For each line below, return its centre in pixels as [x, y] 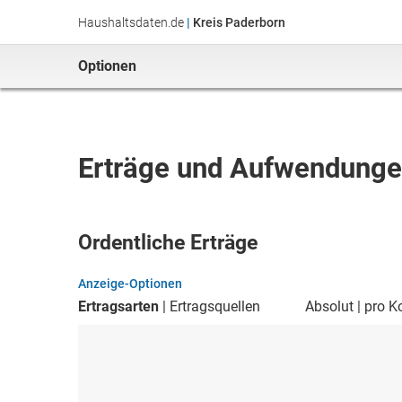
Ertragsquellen [215, 306]
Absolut [329, 306]
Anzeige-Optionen [130, 284]
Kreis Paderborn [239, 22]
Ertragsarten [118, 306]
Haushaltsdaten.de [131, 22]
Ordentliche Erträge [168, 243]
